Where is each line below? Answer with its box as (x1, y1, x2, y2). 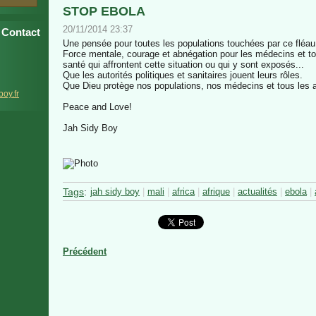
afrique (202, 186, 230, 197)
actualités (238, 186, 277, 197)
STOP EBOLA (63, 4, 145, 18)
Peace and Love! (63, 102, 132, 112)
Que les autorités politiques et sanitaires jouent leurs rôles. (63, 70, 303, 80)
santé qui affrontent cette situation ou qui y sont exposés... (63, 59, 304, 70)
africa (172, 186, 195, 197)
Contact (1, 26, 40, 38)
